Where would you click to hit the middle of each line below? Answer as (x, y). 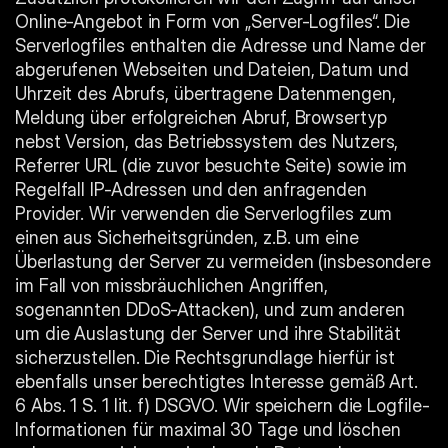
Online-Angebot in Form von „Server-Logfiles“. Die (213, 21)
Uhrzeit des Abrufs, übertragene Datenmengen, (205, 93)
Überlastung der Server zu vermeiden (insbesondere (223, 261)
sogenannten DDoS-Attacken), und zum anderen (210, 309)
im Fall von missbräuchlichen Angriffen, (172, 285)
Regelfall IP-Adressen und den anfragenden (191, 189)
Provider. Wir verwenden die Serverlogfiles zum (204, 213)
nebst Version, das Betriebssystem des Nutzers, (207, 141)
